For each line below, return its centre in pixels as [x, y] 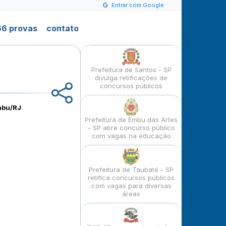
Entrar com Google [137, 5]
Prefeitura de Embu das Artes [131, 120]
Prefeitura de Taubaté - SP [131, 169]
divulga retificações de [131, 78]
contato [63, 28]
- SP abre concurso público [131, 128]
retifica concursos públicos [131, 178]
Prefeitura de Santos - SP [131, 70]
